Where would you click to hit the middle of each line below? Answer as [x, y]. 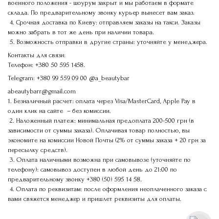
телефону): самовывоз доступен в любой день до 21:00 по [92, 169]
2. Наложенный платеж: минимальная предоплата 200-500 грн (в [101, 120]
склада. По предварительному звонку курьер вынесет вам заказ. [102, 12]
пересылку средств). [38, 150]
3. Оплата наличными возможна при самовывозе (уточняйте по [99, 160]
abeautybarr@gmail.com [42, 91]
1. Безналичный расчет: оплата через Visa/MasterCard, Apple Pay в [102, 101]
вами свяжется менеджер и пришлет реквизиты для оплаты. [96, 199]
